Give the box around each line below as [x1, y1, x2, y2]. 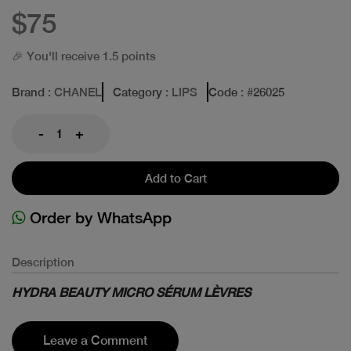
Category [113, 85, 162, 99]
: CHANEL [45, 85, 102, 99]
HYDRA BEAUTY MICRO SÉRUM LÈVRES [12, 284, 251, 300]
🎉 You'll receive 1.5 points [12, 49, 156, 63]
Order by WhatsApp [25, 208, 172, 226]
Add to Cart [144, 171, 207, 185]
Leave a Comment [43, 332, 147, 348]
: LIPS [162, 85, 197, 99]
